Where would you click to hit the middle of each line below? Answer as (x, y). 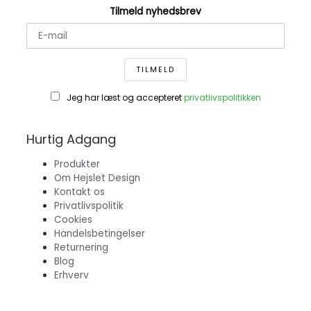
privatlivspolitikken (222, 97)
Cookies (73, 220)
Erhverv (72, 276)
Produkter (77, 165)
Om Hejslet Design (97, 178)
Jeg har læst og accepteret (125, 97)
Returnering (81, 248)
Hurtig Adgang (71, 140)
